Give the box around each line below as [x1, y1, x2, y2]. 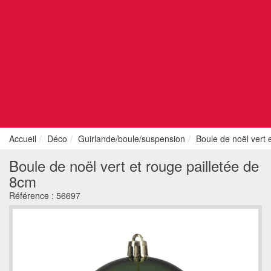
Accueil [9, 132, 36, 145]
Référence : [9, 189, 56, 201]
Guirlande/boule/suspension [78, 132, 185, 145]
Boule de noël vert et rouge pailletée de [9, 155, 259, 176]
